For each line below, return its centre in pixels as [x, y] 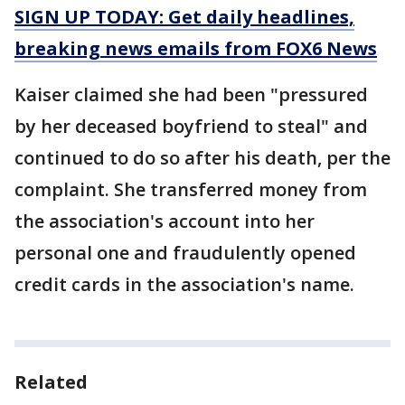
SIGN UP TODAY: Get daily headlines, [184, 17]
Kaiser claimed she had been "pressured [191, 95]
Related [51, 382]
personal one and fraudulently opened [185, 253]
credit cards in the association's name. [184, 285]
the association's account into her [165, 221]
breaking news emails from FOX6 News [196, 49]
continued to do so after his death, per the [202, 158]
